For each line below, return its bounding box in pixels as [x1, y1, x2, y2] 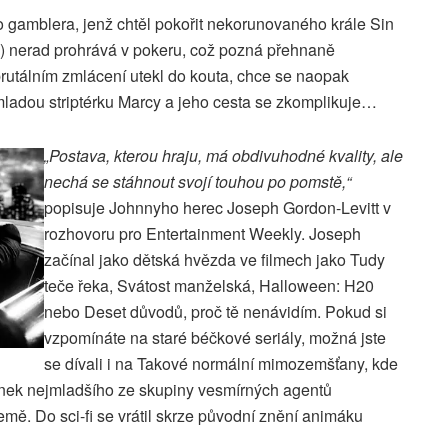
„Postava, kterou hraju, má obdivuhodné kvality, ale [44, 144, 403, 168]
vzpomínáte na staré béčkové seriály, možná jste [44, 326, 386, 350]
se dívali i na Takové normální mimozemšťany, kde [44, 352, 398, 376]
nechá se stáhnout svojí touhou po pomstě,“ [44, 170, 351, 194]
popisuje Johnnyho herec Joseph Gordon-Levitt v [44, 196, 391, 220]
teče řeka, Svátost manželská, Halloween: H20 [44, 274, 374, 298]
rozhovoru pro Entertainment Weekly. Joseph [44, 222, 361, 246]
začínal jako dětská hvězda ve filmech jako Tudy [44, 248, 385, 272]
